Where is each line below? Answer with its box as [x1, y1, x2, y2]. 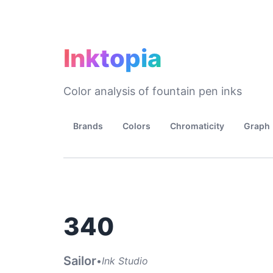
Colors [122, 121, 151, 131]
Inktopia [63, 43, 161, 73]
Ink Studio [102, 254, 148, 267]
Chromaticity [170, 121, 224, 131]
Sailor [63, 253, 96, 268]
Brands [73, 121, 103, 131]
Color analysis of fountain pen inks [63, 85, 242, 97]
